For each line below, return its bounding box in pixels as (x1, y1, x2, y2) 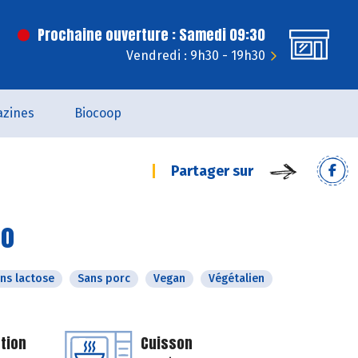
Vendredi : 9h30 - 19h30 (126, 48, 265, 63)
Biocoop (74, 105, 121, 121)
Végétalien (209, 272, 265, 285)
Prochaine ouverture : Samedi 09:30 (38, 24, 265, 46)
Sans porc (78, 272, 130, 285)
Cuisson (141, 332, 193, 354)
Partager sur (171, 162, 253, 180)
